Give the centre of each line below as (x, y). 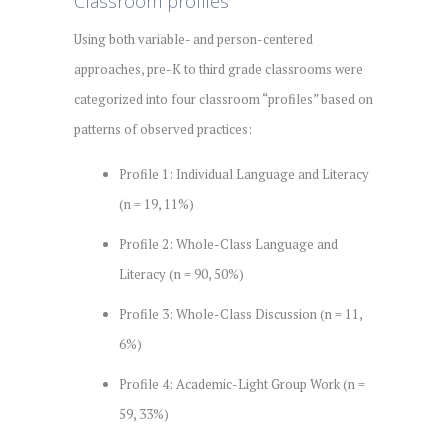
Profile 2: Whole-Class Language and (228, 243)
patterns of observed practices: (163, 128)
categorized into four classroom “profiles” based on (223, 98)
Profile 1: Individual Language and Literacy (244, 173)
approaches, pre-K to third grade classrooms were (218, 68)
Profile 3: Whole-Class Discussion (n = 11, (240, 313)
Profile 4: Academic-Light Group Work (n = (242, 383)
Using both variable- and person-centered (193, 38)
